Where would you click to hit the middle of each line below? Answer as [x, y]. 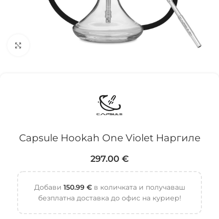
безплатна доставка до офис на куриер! [109, 198]
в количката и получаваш [138, 187]
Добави [49, 187]
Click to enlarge [55, 45]
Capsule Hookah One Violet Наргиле [109, 138]
